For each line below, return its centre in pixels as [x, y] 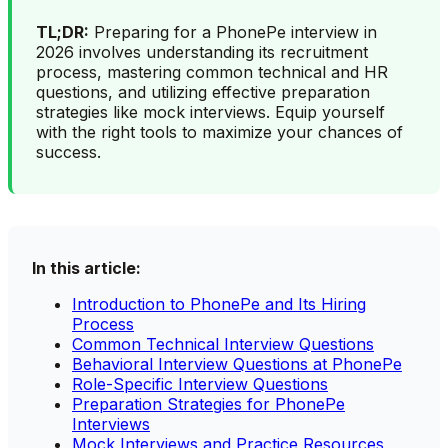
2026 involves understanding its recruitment [202, 51]
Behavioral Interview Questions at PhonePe [237, 363]
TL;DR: [62, 31]
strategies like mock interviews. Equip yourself [210, 111]
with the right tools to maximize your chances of [219, 131]
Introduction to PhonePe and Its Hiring [219, 303]
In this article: [86, 267]
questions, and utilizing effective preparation [203, 91]
